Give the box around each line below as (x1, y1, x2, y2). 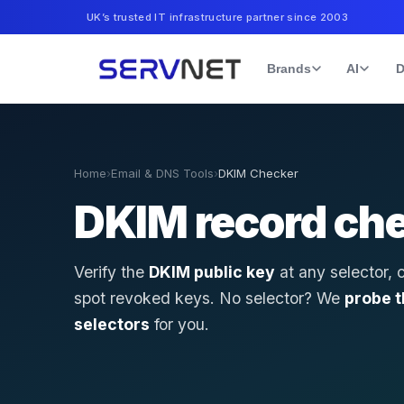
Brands (266, 60, 311, 76)
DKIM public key (149, 262, 275, 281)
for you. (150, 314, 209, 334)
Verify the (74, 262, 149, 281)
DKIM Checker (218, 165, 298, 180)
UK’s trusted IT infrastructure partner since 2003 (87, 11, 348, 23)
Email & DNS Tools (111, 165, 214, 180)
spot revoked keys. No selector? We (74, 288, 344, 308)
